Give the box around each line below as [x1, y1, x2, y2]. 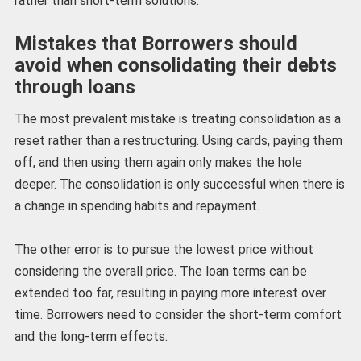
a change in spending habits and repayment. [14, 197, 259, 214]
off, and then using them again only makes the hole [14, 154, 302, 170]
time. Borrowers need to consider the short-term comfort [14, 307, 342, 323]
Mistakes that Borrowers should [14, 31, 297, 55]
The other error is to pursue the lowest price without [14, 242, 313, 258]
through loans [14, 75, 135, 98]
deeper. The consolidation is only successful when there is [14, 176, 345, 192]
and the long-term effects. [14, 329, 168, 345]
